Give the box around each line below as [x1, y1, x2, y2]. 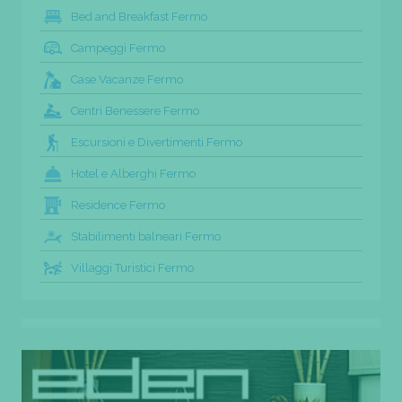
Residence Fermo [71, 197, 165, 212]
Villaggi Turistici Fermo [71, 260, 194, 275]
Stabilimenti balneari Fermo [71, 229, 221, 243]
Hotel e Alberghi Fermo [71, 166, 196, 180]
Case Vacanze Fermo [71, 72, 183, 86]
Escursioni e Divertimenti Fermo [71, 135, 242, 149]
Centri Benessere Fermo [71, 103, 199, 118]
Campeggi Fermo [71, 40, 165, 55]
